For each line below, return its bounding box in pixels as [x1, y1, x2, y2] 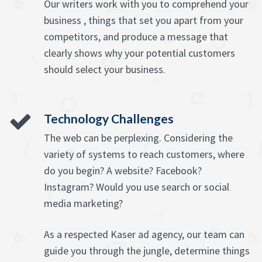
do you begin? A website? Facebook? [44, 164, 202, 178]
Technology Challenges [44, 111, 174, 126]
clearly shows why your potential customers [44, 46, 235, 60]
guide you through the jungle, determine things [44, 244, 250, 258]
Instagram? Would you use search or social [44, 180, 229, 194]
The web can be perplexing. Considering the [44, 131, 233, 145]
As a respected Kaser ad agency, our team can [44, 227, 244, 242]
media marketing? [44, 196, 123, 211]
